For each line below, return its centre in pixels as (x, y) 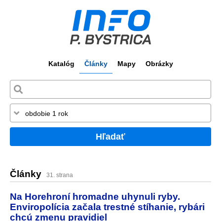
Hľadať (110, 136)
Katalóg (61, 64)
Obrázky (159, 64)
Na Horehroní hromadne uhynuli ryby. (95, 196)
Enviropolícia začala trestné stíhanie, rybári (107, 206)
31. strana (60, 175)
